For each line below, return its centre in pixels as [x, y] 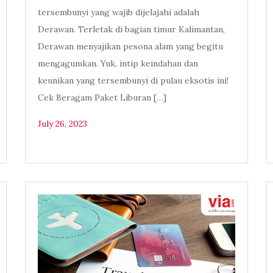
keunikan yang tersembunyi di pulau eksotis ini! [133, 81]
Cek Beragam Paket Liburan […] [102, 98]
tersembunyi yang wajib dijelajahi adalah [118, 12]
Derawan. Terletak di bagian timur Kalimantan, [131, 30]
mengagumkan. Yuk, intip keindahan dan [118, 64]
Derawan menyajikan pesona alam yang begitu [130, 47]
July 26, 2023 [62, 124]
